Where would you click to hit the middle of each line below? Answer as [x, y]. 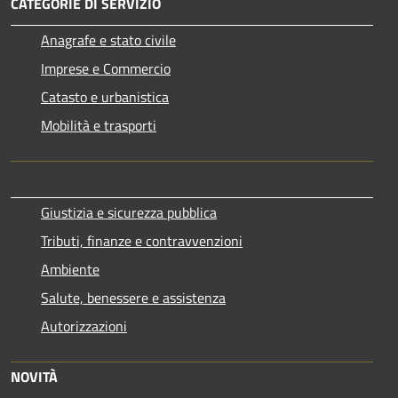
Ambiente [70, 269]
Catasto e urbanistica [105, 96]
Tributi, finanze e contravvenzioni [142, 240]
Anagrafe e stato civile [108, 40]
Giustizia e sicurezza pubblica [129, 212]
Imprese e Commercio [106, 68]
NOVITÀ [34, 376]
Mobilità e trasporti [99, 125]
